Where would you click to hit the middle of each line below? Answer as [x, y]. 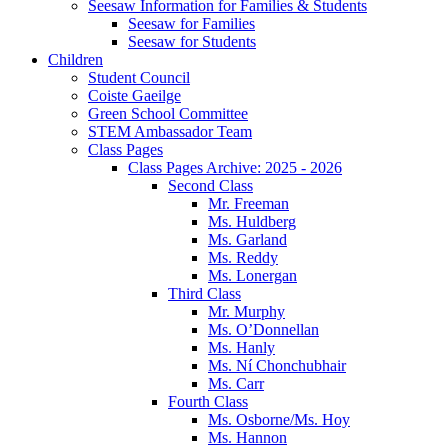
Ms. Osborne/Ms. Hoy [279, 419]
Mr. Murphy [246, 311]
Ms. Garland [247, 239]
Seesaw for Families [191, 23]
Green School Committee [168, 113]
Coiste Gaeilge [134, 95]
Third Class [204, 293]
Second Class [210, 185]
